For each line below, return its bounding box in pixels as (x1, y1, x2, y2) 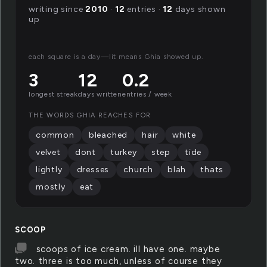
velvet (36, 147, 61, 157)
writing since (29, 4, 86, 14)
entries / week (122, 90, 173, 98)
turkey (110, 147, 137, 157)
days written (78, 90, 122, 98)
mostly (36, 182, 66, 192)
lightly (36, 164, 63, 175)
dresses (76, 164, 110, 175)
